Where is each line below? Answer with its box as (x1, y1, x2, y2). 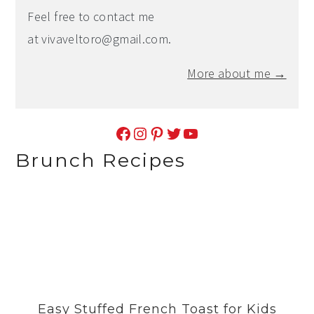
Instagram (131, 121, 145, 144)
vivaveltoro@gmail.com (41, 31, 169, 48)
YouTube (182, 121, 190, 144)
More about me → (187, 65, 287, 82)
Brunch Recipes (15, 149, 186, 172)
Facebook (114, 121, 123, 144)
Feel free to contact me (27, 8, 155, 25)
